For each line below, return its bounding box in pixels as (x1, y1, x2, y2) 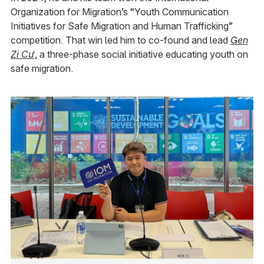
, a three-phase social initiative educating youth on (34, 48, 248, 61)
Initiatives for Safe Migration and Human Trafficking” (10, 20, 233, 32)
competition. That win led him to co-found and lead (10, 34, 230, 47)
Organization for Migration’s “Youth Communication (10, 6, 229, 18)
